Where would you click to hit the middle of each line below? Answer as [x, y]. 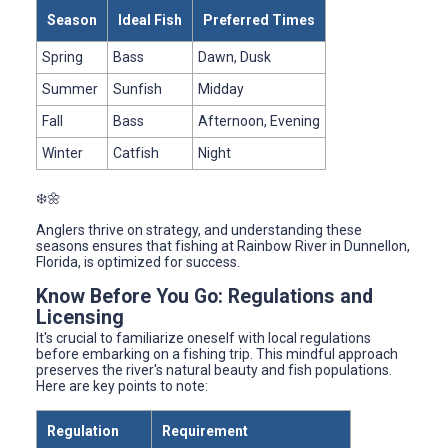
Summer [70, 89]
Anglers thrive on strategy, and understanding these [199, 230]
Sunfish [137, 89]
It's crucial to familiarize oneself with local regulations [203, 338]
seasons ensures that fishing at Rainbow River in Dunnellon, [223, 246]
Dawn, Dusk [234, 57]
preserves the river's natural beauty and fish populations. [214, 370]
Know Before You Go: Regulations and [204, 297]
